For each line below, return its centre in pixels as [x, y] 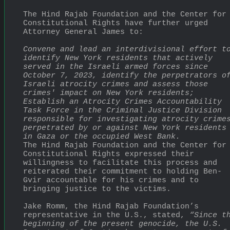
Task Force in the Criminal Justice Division [122, 110]
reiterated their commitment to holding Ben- [122, 171]
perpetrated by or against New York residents [125, 128]
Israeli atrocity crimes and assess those [116, 84]
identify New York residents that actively [118, 58]
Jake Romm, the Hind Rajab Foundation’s [111, 206]
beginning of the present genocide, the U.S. [122, 224]
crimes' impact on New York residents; [109, 93]
